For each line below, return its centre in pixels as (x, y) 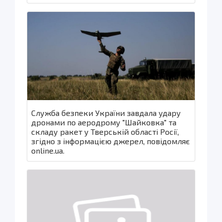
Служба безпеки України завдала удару (106, 112)
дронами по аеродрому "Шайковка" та (104, 122)
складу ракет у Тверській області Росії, (105, 131)
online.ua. (48, 150)
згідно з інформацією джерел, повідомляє (111, 141)
